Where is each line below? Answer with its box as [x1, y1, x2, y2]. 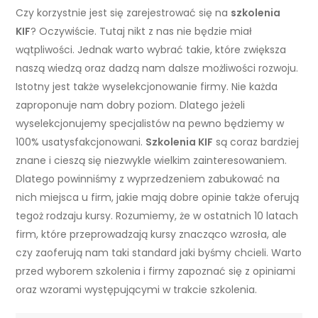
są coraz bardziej [213, 135, 300, 150]
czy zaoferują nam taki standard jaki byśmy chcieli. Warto [16, 246, 302, 261]
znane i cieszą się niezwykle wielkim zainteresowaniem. [16, 153, 287, 168]
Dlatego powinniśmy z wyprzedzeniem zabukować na [16, 172, 280, 187]
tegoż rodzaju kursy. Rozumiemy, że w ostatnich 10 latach [16, 209, 299, 224]
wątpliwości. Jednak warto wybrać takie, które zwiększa [16, 43, 287, 57]
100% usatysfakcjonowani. [16, 135, 146, 150]
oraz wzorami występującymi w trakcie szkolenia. [16, 283, 258, 297]
